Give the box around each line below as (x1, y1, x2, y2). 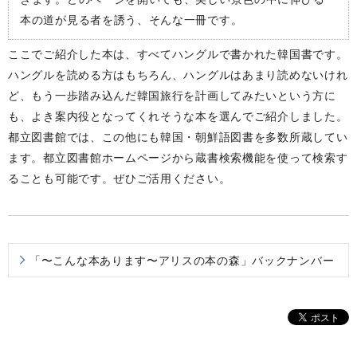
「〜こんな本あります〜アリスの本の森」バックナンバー (29, 253, 335, 267)
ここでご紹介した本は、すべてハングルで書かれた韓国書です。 (8, 47, 348, 61)
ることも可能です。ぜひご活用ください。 (8, 171, 231, 185)
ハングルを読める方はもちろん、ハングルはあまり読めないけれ (8, 68, 348, 81)
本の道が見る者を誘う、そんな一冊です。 (20, 13, 243, 26)
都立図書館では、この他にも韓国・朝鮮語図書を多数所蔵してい (8, 130, 348, 143)
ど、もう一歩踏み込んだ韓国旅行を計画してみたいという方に (8, 88, 336, 102)
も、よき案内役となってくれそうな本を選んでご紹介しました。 (8, 109, 348, 123)
